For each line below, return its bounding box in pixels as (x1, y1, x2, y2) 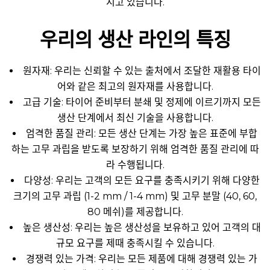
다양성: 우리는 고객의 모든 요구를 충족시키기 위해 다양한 (24, 174, 260, 186)
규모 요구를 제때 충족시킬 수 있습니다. (55, 237, 215, 249)
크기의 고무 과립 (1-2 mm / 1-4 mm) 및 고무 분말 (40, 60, (13, 190, 257, 202)
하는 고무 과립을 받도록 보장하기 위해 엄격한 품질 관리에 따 (11, 143, 259, 155)
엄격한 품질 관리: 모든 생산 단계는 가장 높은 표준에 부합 (26, 127, 257, 139)
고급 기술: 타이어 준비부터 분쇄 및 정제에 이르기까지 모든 (22, 96, 261, 108)
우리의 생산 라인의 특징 (39, 27, 231, 51)
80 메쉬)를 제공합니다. (87, 206, 183, 218)
